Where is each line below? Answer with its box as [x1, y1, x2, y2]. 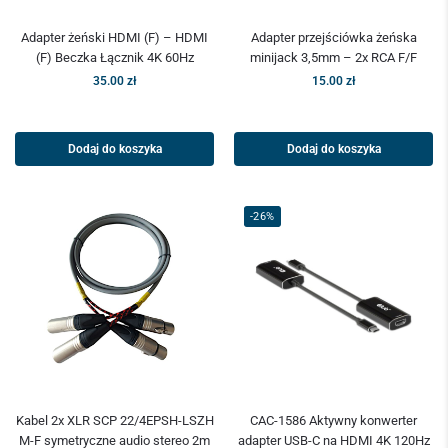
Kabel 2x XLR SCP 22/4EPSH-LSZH [15, 413, 214, 429]
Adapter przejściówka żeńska [250, 30, 417, 46]
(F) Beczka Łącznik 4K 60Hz [35, 50, 194, 66]
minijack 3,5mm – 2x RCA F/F [250, 50, 417, 66]
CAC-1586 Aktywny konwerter [250, 413, 417, 429]
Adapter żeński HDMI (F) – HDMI [21, 30, 208, 46]
